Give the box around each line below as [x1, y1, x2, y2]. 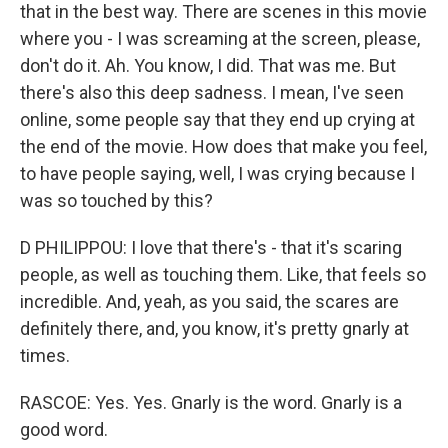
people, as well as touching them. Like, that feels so [20, 264, 426, 286]
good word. [20, 419, 108, 441]
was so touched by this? [20, 190, 213, 212]
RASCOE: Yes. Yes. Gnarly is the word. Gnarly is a [20, 392, 402, 414]
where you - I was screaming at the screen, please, [20, 28, 420, 50]
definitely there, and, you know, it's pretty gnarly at [20, 318, 409, 340]
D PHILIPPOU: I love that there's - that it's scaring [20, 237, 402, 259]
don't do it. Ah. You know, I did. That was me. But [20, 55, 396, 77]
